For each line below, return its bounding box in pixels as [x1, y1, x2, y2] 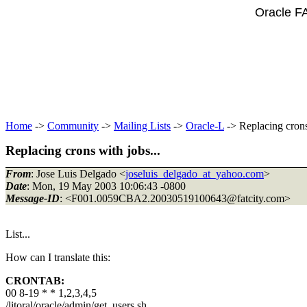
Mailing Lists [114, 120, 171, 132]
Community [47, 120, 99, 132]
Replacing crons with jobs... [5, 143, 160, 158]
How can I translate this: [5, 251, 110, 263]
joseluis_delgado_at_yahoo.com [125, 167, 264, 180]
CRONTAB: [5, 274, 64, 286]
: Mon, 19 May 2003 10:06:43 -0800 [27, 180, 186, 192]
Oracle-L [186, 120, 224, 132]
